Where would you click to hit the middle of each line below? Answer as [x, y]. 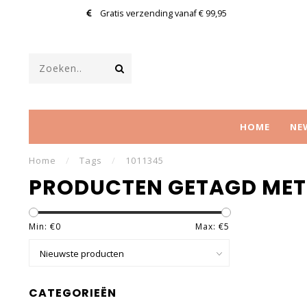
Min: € [42, 226]
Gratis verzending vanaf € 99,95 [162, 13]
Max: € [209, 226]
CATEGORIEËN [73, 293]
